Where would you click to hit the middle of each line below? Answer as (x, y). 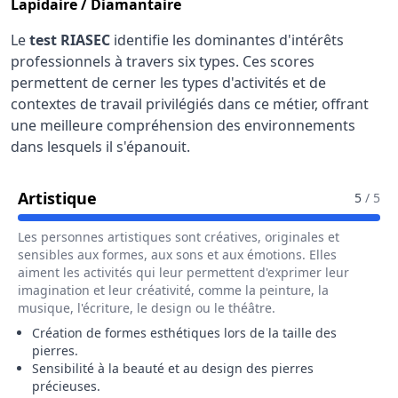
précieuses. (66, 386)
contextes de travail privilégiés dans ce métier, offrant (190, 104)
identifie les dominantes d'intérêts (227, 40)
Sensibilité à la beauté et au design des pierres (173, 368)
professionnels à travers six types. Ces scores (163, 61)
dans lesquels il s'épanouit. (100, 147)
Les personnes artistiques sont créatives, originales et (179, 237)
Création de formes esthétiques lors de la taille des (184, 333)
